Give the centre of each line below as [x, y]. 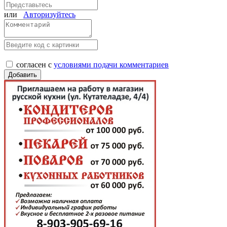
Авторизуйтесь [49, 14]
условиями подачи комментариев [111, 64]
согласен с [35, 64]
